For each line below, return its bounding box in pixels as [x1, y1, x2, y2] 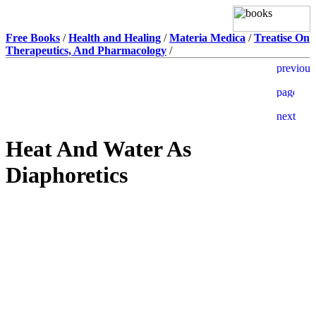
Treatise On [254, 32, 310, 44]
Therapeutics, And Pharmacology [6, 44, 166, 56]
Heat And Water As [6, 136, 191, 162]
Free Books [6, 32, 60, 44]
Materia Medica [169, 32, 245, 44]
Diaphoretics [6, 162, 128, 188]
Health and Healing [68, 32, 161, 44]
